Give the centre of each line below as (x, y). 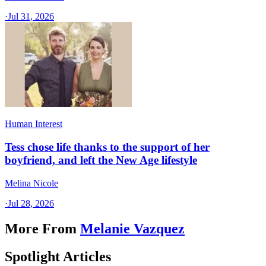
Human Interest (34, 124)
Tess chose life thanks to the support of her (107, 147)
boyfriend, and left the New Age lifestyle (101, 160)
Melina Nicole (31, 183)
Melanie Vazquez (132, 228)
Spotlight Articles (58, 256)
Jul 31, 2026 (31, 17)
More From (41, 228)
